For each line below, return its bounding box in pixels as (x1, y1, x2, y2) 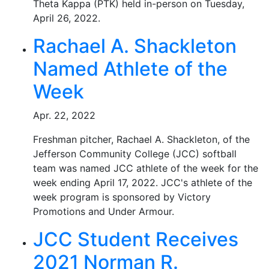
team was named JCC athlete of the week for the (33, 162, 258, 174)
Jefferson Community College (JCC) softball (33, 148, 237, 160)
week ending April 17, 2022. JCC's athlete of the (33, 177, 252, 189)
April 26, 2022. (33, 12, 100, 24)
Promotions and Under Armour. (33, 205, 174, 217)
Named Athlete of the (33, 57, 228, 80)
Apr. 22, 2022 (33, 109, 95, 121)
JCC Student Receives (33, 228, 238, 251)
